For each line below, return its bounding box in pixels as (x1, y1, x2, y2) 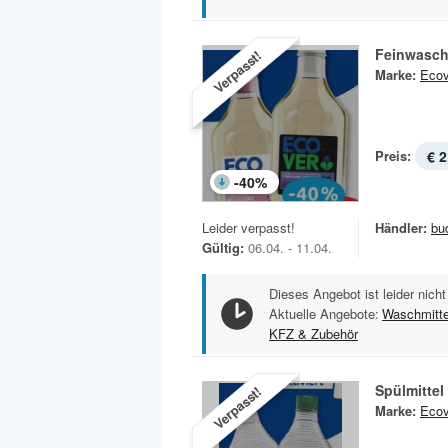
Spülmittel (375, 380, 444, 401)
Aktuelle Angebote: (269, 304, 379, 324)
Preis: (375, 146, 411, 166)
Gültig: (202, 238, 244, 258)
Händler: (375, 218, 427, 238)
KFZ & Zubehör (269, 324, 358, 344)
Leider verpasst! (202, 218, 295, 238)
